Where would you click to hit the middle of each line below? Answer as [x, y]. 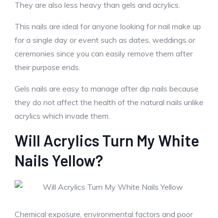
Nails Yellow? [59, 160]
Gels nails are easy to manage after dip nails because [107, 89]
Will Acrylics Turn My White [107, 140]
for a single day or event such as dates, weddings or [105, 40]
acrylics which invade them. [62, 116]
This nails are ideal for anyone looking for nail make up [108, 26]
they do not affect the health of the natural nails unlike [109, 102]
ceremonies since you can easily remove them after [104, 54]
